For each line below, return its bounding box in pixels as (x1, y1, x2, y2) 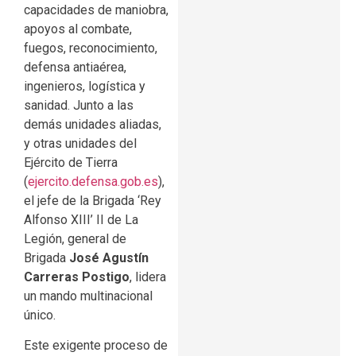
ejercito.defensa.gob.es (28, 173, 158, 189)
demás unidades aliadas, (24, 116, 161, 132)
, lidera (130, 269, 166, 284)
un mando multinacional (24, 288, 153, 304)
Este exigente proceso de (24, 338, 168, 354)
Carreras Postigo (24, 269, 130, 284)
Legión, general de (24, 230, 126, 246)
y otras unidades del (24, 135, 137, 151)
